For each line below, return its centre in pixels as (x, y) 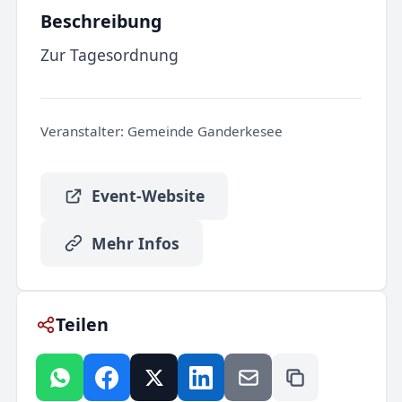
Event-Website (148, 196)
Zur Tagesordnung (109, 55)
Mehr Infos (135, 243)
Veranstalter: (82, 131)
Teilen (83, 324)
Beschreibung (100, 22)
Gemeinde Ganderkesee (203, 131)
